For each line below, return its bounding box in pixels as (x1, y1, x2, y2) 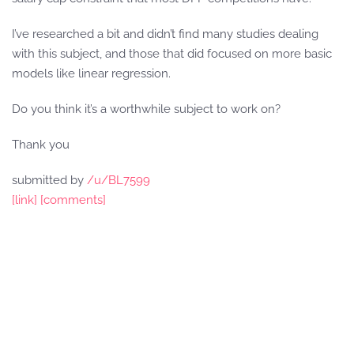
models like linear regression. (12, 66, 171, 81)
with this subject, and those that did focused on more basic (12, 47, 332, 61)
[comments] (40, 193, 106, 207)
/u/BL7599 (87, 173, 150, 187)
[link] (12, 193, 37, 207)
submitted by (12, 173, 87, 187)
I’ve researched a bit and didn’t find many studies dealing (12, 27, 318, 41)
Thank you (12, 137, 70, 152)
